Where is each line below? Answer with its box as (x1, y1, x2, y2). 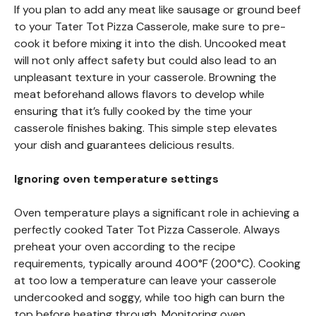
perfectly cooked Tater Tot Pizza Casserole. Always (14, 221, 280, 237)
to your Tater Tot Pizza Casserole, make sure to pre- (14, 18, 286, 34)
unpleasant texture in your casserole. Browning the (14, 69, 276, 85)
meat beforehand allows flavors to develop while (14, 86, 265, 102)
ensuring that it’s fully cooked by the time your (14, 103, 253, 119)
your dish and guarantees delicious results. (14, 137, 234, 152)
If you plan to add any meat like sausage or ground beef (14, 1, 300, 17)
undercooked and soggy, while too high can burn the (14, 289, 285, 305)
